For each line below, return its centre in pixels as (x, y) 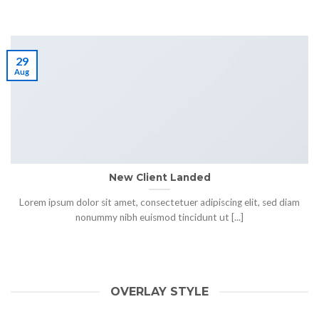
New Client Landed (159, 178)
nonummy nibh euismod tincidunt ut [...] (159, 217)
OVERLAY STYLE (159, 292)
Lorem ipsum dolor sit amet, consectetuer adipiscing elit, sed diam (159, 202)
